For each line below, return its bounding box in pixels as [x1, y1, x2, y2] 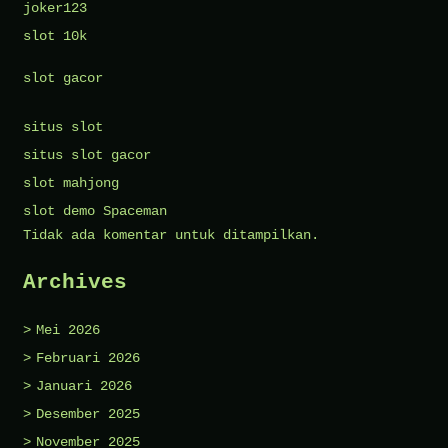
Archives [23, 271, 127, 295]
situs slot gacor [23, 147, 151, 164]
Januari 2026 [36, 377, 132, 394]
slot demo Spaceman [23, 203, 167, 220]
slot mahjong [23, 175, 119, 192]
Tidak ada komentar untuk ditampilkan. [23, 227, 319, 244]
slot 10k [23, 28, 87, 45]
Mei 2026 [36, 321, 100, 338]
